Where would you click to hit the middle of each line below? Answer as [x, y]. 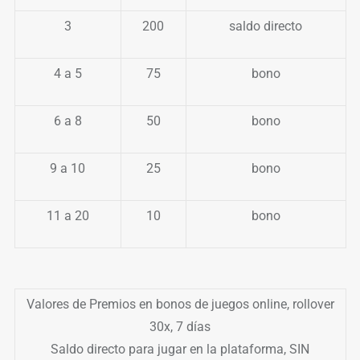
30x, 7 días [180, 327]
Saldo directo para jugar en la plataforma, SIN [180, 349]
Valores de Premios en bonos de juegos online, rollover [180, 304]
